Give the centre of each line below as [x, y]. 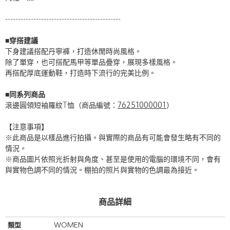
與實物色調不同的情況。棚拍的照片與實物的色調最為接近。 [102, 170]
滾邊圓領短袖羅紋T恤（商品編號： [61, 106]
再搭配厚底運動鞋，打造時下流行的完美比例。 [81, 73]
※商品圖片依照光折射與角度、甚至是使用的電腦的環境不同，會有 [113, 160]
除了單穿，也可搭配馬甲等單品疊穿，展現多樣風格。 [91, 63]
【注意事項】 [27, 127]
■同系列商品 [25, 95]
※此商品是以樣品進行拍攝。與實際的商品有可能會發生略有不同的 [113, 138]
